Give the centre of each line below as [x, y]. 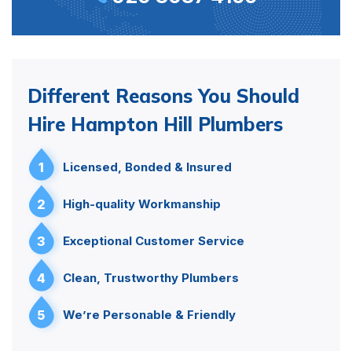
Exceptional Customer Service [154, 240]
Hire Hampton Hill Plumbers [155, 124]
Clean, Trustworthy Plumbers [151, 277]
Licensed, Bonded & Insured [147, 167]
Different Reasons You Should [163, 95]
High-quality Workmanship [142, 203]
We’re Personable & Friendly [149, 314]
